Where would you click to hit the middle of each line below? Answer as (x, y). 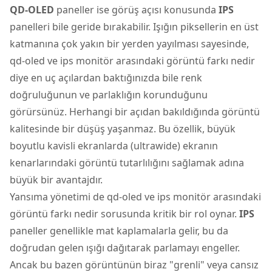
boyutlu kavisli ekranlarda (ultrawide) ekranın (114, 145)
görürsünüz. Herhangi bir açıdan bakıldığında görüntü (135, 111)
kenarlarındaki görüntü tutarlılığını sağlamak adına (127, 162)
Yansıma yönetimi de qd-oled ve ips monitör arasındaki (135, 196)
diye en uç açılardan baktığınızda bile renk (106, 77)
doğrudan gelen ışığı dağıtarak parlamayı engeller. (125, 247)
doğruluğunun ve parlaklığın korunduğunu (109, 94)
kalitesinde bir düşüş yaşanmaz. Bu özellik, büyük (123, 128)
